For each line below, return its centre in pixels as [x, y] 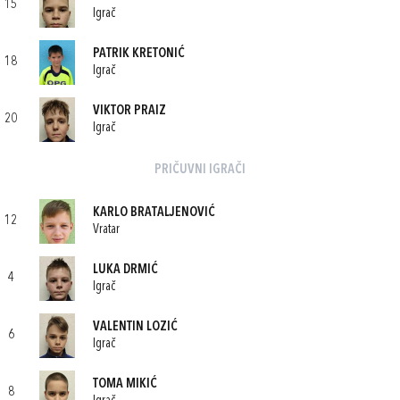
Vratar [106, 229]
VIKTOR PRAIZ [129, 111]
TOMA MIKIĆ [125, 384]
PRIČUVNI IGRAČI [200, 170]
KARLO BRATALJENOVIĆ [154, 212]
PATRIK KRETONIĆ [139, 54]
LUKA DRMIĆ [125, 270]
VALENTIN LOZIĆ [135, 327]
